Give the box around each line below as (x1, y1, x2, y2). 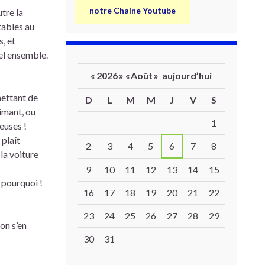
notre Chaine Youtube (89, 5, 176, 15)
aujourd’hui (162, 70, 212, 82)
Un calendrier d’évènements (77, 111, 189, 123)
